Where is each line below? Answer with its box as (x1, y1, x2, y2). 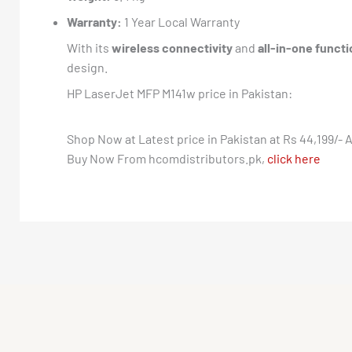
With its (67, 40, 112, 55)
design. (67, 60, 108, 75)
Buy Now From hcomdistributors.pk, (67, 151, 267, 166)
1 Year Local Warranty (122, 14, 240, 29)
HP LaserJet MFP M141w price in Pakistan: (67, 86, 292, 101)
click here (267, 151, 321, 166)
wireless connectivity (112, 40, 233, 55)
